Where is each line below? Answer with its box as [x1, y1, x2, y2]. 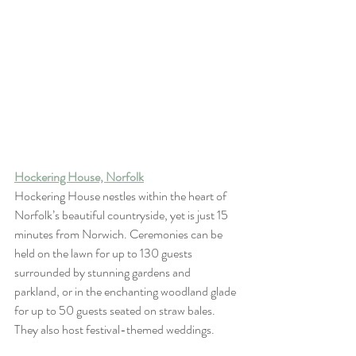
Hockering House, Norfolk [14, 168, 144, 187]
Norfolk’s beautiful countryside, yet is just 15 [14, 206, 230, 225]
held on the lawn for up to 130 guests [14, 244, 195, 263]
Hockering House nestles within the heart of [14, 187, 229, 206]
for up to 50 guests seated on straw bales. [14, 301, 218, 320]
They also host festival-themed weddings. [14, 320, 215, 339]
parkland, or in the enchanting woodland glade [14, 282, 238, 301]
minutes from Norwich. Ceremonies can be [14, 225, 225, 244]
